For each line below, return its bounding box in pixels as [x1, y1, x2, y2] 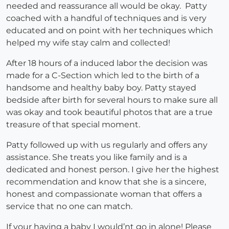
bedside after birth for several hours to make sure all [6, 95, 218, 105]
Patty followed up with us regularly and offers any [6, 140, 208, 150]
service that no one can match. [6, 201, 132, 212]
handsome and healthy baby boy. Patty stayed [6, 83, 196, 93]
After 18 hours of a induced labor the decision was [6, 58, 208, 68]
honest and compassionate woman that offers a [6, 189, 202, 199]
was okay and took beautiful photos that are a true [6, 107, 213, 118]
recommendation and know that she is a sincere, [6, 177, 206, 187]
